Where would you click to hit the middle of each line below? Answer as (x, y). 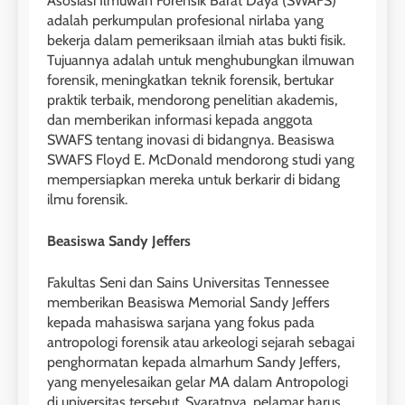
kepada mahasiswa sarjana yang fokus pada (181, 322)
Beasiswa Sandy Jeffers (119, 240)
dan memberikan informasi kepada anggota (180, 119)
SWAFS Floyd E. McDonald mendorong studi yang (201, 159)
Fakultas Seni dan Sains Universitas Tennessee (188, 282)
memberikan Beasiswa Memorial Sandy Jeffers (188, 302)
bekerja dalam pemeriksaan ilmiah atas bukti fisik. (196, 40)
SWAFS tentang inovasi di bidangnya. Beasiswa (191, 139)
